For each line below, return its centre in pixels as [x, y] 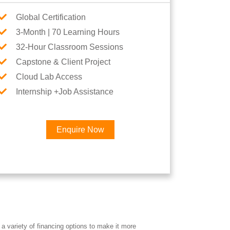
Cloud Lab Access [49, 77]
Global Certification [51, 17]
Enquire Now [80, 130]
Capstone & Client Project [63, 62]
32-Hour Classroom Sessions [70, 47]
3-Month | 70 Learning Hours [68, 32]
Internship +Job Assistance [65, 92]
